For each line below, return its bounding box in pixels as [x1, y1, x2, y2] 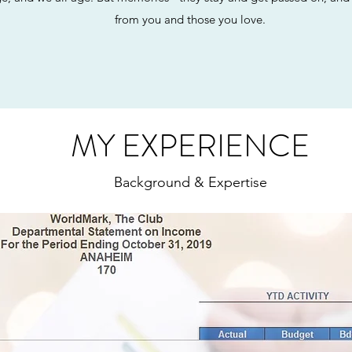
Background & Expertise [113, 174, 267, 191]
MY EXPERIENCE [71, 123, 310, 168]
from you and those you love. [115, 12, 266, 27]
